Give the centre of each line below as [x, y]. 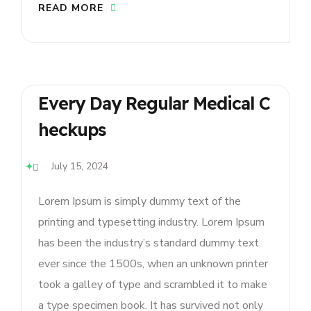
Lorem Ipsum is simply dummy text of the [140, 202]
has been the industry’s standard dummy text [149, 243]
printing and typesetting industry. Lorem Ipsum [151, 222]
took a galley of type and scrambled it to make [153, 285]
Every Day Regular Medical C [154, 103]
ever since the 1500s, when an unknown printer [153, 264]
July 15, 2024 [80, 167]
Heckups [72, 129]
